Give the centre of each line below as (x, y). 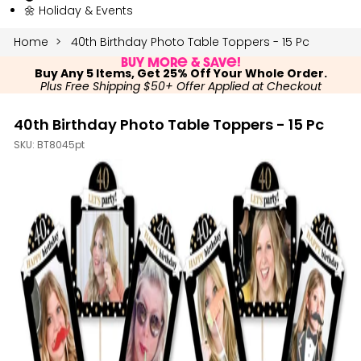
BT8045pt (61, 145)
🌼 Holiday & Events (79, 10)
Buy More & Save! (180, 62)
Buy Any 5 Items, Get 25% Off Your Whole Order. (180, 74)
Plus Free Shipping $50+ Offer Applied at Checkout (180, 87)
